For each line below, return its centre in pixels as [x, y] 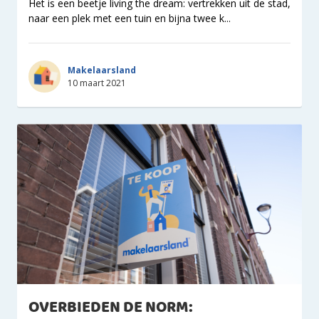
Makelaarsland [102, 70]
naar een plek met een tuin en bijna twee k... [130, 18]
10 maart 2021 [97, 83]
